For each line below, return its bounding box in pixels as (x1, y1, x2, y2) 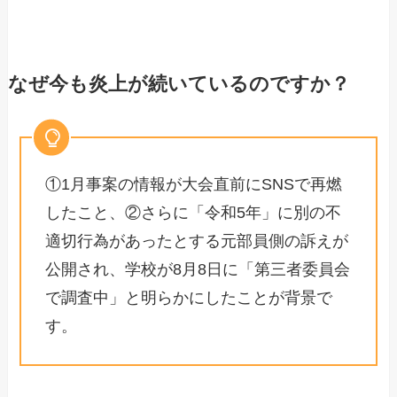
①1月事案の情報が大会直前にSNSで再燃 (45, 175, 343, 194)
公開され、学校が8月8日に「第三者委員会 (45, 261, 351, 279)
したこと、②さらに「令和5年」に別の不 (45, 204, 342, 222)
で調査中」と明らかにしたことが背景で (45, 289, 333, 307)
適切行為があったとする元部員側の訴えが (45, 232, 349, 251)
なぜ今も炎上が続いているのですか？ (7, 73, 350, 95)
